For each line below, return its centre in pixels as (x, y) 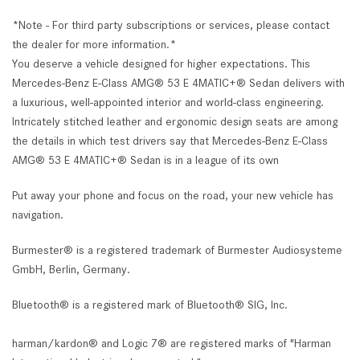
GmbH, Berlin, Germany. (71, 269)
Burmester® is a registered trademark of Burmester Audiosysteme (177, 250)
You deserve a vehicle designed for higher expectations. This (161, 63)
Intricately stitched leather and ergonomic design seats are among (175, 121)
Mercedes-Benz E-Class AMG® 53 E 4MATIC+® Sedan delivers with (178, 82)
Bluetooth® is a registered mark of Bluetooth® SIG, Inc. (150, 304)
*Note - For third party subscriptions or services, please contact (171, 25)
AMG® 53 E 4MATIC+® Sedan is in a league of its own (145, 160)
